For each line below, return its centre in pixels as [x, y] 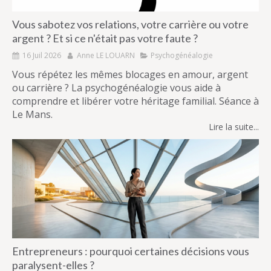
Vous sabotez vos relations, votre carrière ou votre [130, 24]
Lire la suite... [234, 127]
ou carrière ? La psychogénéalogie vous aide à [116, 88]
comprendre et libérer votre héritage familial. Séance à [135, 101]
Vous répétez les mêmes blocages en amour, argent [130, 75]
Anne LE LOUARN [106, 56]
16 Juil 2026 [42, 56]
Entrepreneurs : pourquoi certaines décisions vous [131, 251]
